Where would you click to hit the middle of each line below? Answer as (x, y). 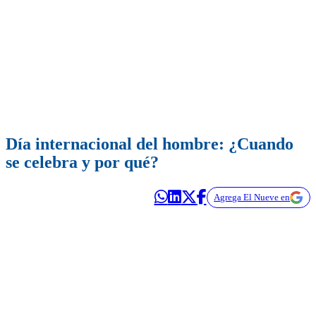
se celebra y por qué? (82, 163)
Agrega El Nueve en (252, 197)
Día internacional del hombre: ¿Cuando (150, 144)
